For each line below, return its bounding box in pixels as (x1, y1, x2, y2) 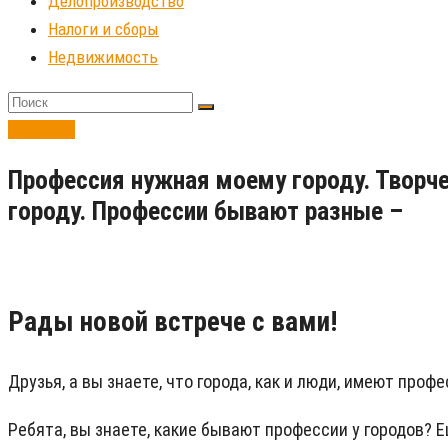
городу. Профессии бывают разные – (8, 196, 403, 227)
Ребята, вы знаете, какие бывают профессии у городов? (8, 419, 436, 441)
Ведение (8, 120, 75, 140)
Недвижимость (48, 47, 158, 68)
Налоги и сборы (48, 19, 159, 40)
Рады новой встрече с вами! (8, 305, 337, 338)
